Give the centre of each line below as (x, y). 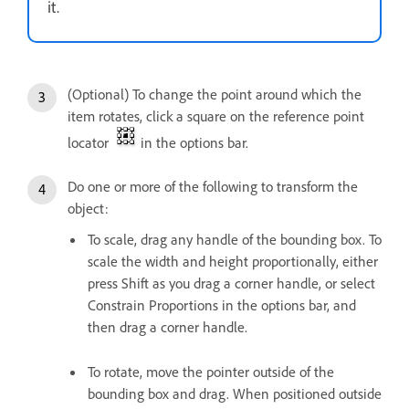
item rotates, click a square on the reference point (216, 116)
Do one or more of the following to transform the (213, 187)
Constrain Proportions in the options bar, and (222, 305)
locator (92, 143)
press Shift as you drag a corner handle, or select (231, 283)
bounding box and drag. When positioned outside (235, 394)
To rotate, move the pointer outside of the (211, 372)
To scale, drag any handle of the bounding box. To (235, 240)
